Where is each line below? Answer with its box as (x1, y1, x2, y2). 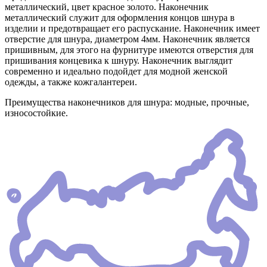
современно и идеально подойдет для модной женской (5, 66, 228, 77)
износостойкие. (5, 108, 68, 119)
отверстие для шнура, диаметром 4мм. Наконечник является (5, 34, 250, 45)
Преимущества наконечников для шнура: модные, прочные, (5, 97, 249, 108)
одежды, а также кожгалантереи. (5, 77, 137, 88)
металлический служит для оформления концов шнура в (5, 13, 235, 23)
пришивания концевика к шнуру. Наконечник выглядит (5, 55, 232, 66)
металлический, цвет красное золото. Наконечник (5, 2, 209, 13)
